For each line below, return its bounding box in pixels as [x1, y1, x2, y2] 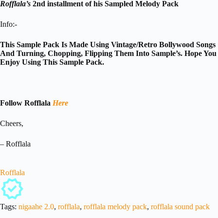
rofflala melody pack [84, 202, 147, 211]
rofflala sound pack [151, 202, 210, 211]
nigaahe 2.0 [18, 202, 54, 211]
